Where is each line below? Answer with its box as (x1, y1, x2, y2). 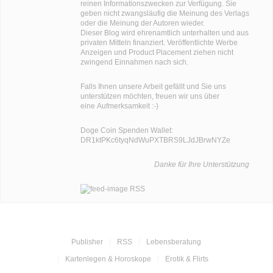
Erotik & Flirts (165, 255, 208, 263)
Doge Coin (80, 126, 116, 135)
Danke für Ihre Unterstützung (154, 160, 249, 169)
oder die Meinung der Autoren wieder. (80, 19, 205, 27)
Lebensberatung (146, 238, 202, 246)
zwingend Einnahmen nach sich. (80, 58, 188, 66)
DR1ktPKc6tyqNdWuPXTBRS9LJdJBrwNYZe (80, 136, 230, 144)
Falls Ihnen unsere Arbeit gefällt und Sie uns (80, 82, 226, 91)
